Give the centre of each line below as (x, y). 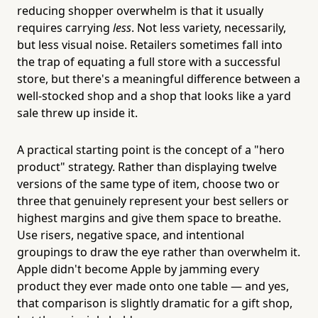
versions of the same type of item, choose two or (148, 183)
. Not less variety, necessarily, (209, 27)
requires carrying (65, 27)
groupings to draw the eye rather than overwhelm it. (159, 252)
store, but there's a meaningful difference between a (159, 78)
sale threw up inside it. (77, 113)
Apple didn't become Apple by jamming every (138, 269)
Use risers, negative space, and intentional (131, 235)
